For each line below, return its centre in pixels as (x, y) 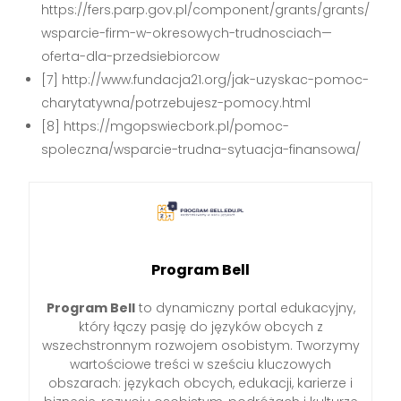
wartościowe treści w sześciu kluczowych (200, 365)
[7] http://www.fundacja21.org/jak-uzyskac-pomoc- (205, 79)
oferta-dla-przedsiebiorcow (131, 56)
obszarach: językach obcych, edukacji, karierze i (200, 384)
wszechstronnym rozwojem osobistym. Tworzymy (200, 346)
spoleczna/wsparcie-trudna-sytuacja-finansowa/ (201, 149)
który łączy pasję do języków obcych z (200, 327)
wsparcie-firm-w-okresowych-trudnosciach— (187, 33)
